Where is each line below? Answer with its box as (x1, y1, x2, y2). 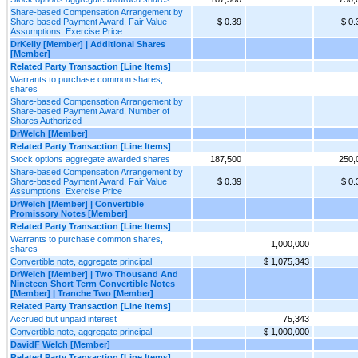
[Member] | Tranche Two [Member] (10, 288, 153, 298)
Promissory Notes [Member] (10, 208, 128, 218)
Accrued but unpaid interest (10, 313, 117, 324)
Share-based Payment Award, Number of (10, 105, 169, 116)
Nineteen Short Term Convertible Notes (10, 278, 175, 288)
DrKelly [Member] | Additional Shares (10, 38, 165, 49)
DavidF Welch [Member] (10, 339, 110, 349)
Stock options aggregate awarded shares (10, 153, 170, 164)
